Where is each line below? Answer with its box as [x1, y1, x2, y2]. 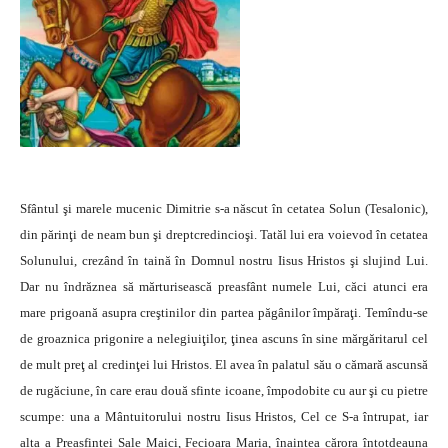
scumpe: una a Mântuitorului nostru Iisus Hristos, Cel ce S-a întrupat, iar [20, 409, 428, 425]
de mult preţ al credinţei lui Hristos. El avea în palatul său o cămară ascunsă [20, 357, 428, 373]
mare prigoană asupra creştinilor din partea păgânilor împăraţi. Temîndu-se [20, 305, 428, 321]
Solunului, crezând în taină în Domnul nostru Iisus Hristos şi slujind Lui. [20, 253, 428, 269]
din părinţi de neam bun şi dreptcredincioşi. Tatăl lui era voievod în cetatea [20, 227, 428, 243]
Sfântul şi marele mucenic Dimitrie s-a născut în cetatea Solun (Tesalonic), [20, 201, 428, 217]
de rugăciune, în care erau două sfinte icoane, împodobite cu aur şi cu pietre [20, 383, 428, 399]
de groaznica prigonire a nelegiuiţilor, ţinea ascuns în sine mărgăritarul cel [20, 331, 428, 347]
